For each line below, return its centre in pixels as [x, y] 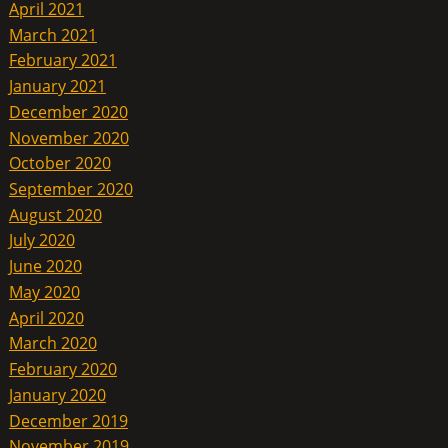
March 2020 [52, 343]
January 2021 [57, 85]
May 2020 [44, 291]
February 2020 [62, 368]
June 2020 [45, 265]
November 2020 [68, 137]
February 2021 [62, 60]
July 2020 [41, 240]
